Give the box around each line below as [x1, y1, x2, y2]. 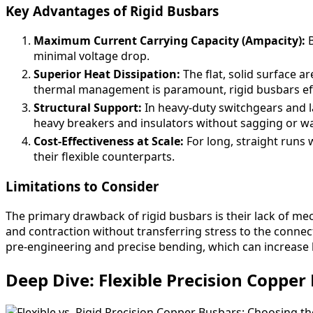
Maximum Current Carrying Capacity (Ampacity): [34, 33, 305, 49]
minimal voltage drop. [34, 48, 150, 64]
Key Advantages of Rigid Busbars [6, 2, 219, 20]
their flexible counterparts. [34, 149, 175, 165]
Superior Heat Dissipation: [34, 66, 180, 82]
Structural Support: [34, 100, 142, 116]
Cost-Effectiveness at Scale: [34, 133, 184, 150]
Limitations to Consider [6, 177, 159, 195]
